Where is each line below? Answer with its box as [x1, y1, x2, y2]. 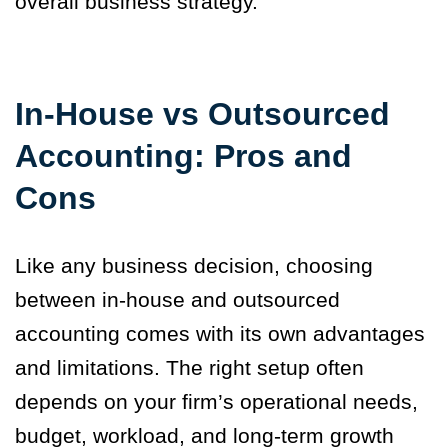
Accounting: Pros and [15, 138, 352, 175]
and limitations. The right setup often [15, 356, 364, 380]
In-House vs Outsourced [15, 96, 390, 133]
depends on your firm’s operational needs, [15, 390, 418, 414]
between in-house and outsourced [15, 288, 340, 312]
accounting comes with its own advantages [15, 322, 425, 346]
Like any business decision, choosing [15, 254, 373, 278]
